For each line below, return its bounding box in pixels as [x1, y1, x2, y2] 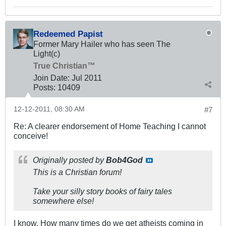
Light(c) [33, 48, 60, 58]
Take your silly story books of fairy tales [33, 186, 172, 196]
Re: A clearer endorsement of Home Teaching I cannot [14, 121, 206, 131]
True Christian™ [33, 61, 95, 70]
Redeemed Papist [33, 28, 103, 39]
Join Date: [33, 73, 70, 82]
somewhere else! [33, 196, 94, 205]
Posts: [33, 82, 55, 92]
